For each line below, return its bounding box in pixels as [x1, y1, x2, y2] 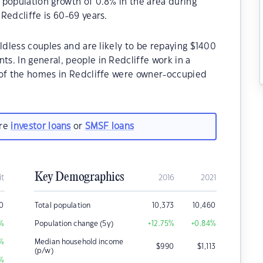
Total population [35, 202, 91, 209]
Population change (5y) [35, 220, 113, 227]
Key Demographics [35, 170, 124, 184]
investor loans [11, 122, 71, 131]
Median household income [35, 238, 123, 245]
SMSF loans [85, 122, 134, 131]
